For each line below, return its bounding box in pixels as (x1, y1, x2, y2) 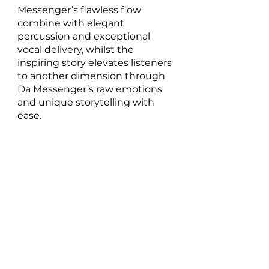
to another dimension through (17, 70, 168, 82)
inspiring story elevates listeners (17, 57, 174, 68)
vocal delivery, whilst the (17, 44, 136, 55)
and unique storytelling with (17, 97, 157, 108)
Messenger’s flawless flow (17, 4, 144, 16)
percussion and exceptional (17, 31, 153, 42)
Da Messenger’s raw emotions (17, 83, 165, 95)
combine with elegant (17, 17, 127, 29)
